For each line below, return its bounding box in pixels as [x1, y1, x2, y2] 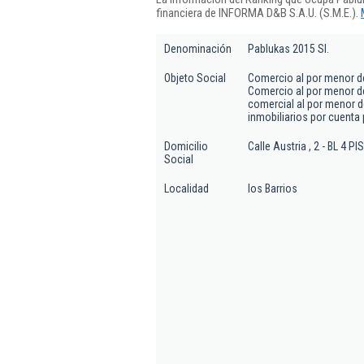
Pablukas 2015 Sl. [248, 42, 329, 55]
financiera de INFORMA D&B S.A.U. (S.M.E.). [156, 5, 361, 20]
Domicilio [164, 140, 208, 153]
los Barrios [248, 182, 297, 195]
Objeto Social [164, 71, 226, 84]
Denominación [164, 42, 232, 55]
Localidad [164, 182, 209, 195]
